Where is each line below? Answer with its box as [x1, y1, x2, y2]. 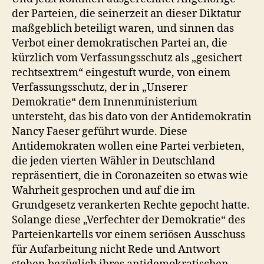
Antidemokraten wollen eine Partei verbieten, [12, 140, 245, 153]
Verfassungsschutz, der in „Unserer [12, 81, 187, 94]
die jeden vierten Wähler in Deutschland [12, 154, 215, 168]
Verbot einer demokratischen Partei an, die [12, 37, 227, 50]
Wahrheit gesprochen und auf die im [12, 184, 195, 197]
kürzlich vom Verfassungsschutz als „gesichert [12, 51, 242, 65]
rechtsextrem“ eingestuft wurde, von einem [12, 66, 230, 80]
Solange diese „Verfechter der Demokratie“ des [12, 213, 245, 227]
